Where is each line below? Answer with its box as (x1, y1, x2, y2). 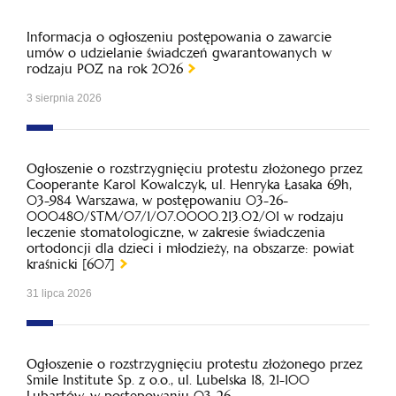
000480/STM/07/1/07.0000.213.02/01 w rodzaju (27, 208, 344, 225)
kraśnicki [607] (27, 255, 115, 272)
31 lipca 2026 (27, 287, 92, 300)
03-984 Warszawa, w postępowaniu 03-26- (27, 192, 288, 209)
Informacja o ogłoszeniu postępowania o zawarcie (27, 28, 331, 45)
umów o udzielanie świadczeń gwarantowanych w (27, 44, 331, 61)
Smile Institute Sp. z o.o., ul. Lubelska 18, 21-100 (27, 371, 309, 388)
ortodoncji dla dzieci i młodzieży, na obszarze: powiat (27, 240, 354, 256)
